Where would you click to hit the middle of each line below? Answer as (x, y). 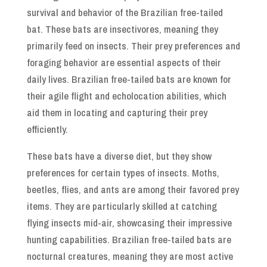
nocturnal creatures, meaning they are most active (130, 256)
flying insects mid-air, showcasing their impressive (129, 223)
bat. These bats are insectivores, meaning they (122, 29)
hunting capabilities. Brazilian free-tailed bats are (129, 240)
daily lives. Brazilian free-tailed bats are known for (129, 79)
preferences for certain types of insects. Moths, (123, 173)
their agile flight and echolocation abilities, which (126, 96)
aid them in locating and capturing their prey (117, 113)
